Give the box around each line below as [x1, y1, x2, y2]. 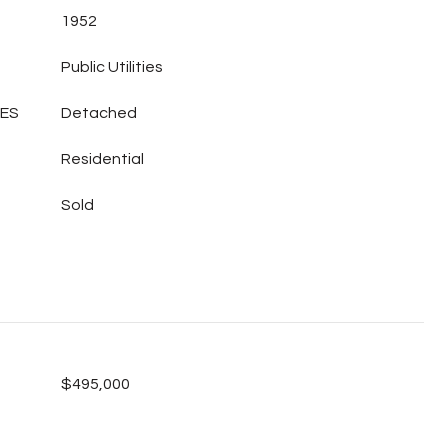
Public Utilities [61, 59, 163, 75]
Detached [61, 105, 137, 121]
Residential [61, 151, 144, 167]
